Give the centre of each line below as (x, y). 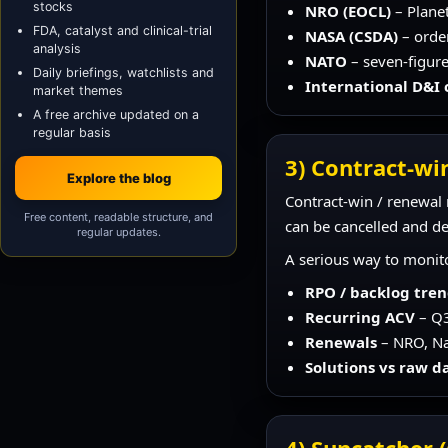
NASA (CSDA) (352, 35)
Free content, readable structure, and (119, 216)
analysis (57, 48)
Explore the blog (118, 177)
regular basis (72, 132)
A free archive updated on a (116, 114)
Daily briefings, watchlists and (123, 72)
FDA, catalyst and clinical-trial (122, 30)
